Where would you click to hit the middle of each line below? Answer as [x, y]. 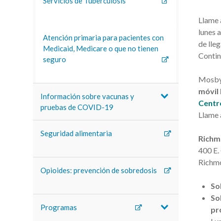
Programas [59, 207]
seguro [55, 59]
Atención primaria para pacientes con [104, 37]
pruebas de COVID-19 [77, 107]
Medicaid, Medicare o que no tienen [101, 48]
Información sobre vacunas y [88, 96]
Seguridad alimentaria [76, 133]
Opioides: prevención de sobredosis [99, 170]
